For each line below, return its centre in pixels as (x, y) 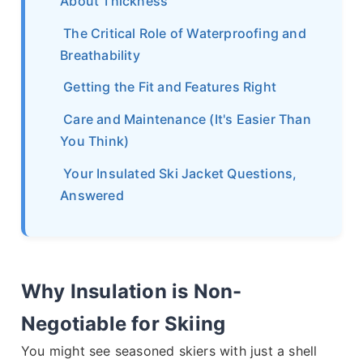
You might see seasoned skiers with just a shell (169, 350)
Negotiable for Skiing (124, 323)
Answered (92, 195)
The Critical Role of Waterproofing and (185, 33)
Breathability (100, 55)
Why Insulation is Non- (132, 291)
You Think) (95, 141)
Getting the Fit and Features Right (170, 87)
